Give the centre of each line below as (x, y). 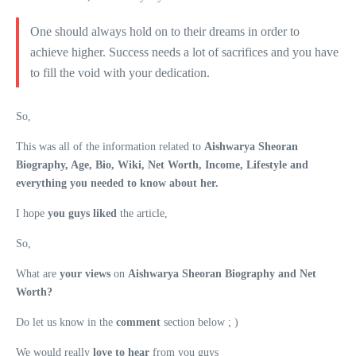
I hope (32, 213)
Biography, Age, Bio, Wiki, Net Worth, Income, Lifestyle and (162, 164)
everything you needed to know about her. (117, 183)
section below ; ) (201, 322)
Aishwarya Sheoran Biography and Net (222, 273)
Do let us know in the (66, 322)
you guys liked (84, 213)
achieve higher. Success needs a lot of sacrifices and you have (184, 52)
